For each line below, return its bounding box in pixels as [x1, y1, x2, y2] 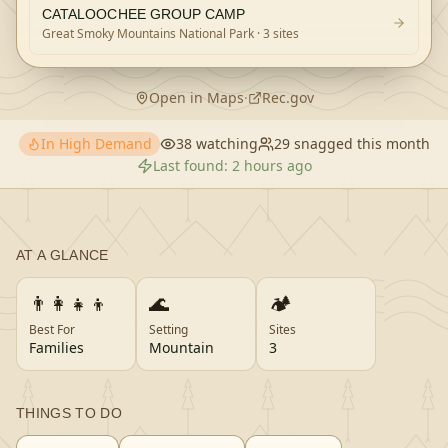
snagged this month [289, 134, 430, 153]
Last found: [152, 156, 232, 175]
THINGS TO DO [16, 405, 123, 421]
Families [29, 338, 84, 357]
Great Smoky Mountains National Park [42, 25, 254, 42]
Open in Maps [148, 88, 244, 107]
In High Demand [40, 134, 152, 153]
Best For [29, 321, 75, 338]
